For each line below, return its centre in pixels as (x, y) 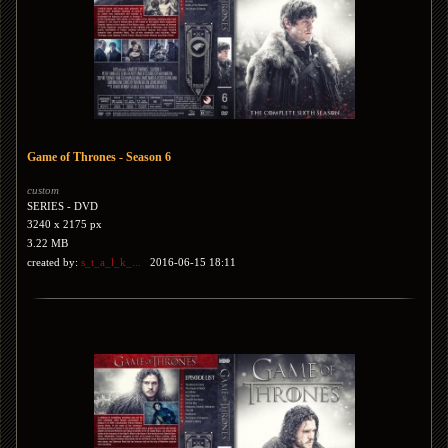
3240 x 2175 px (64, 224)
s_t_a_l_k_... (111, 262)
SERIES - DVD (62, 206)
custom (43, 190)
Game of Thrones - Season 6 (99, 157)
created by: (54, 262)
